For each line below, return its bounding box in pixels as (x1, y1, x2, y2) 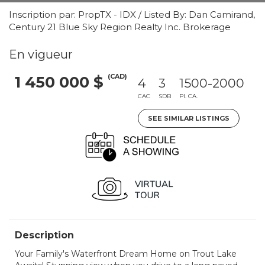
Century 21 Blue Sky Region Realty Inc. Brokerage (9, 21, 231, 33)
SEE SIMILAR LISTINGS (148, 114, 230, 122)
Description (15, 230, 74, 241)
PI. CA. (179, 92, 198, 100)
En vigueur (9, 47, 73, 62)
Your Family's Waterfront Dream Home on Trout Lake (15, 248, 237, 259)
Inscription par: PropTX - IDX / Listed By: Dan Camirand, (9, 9, 255, 20)
